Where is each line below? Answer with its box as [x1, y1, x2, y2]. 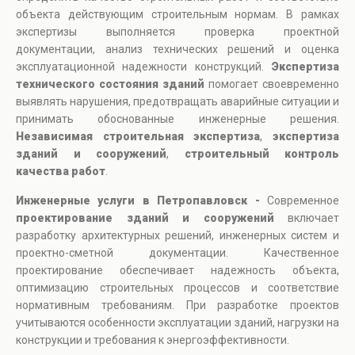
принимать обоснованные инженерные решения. [16, 113, 339, 126]
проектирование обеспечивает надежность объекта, [16, 264, 339, 277]
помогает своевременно [204, 78, 339, 91]
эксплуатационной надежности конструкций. [16, 60, 271, 74]
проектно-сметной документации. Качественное [16, 246, 339, 260]
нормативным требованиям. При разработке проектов [16, 299, 339, 312]
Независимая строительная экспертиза [16, 130, 261, 143]
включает [273, 212, 339, 225]
